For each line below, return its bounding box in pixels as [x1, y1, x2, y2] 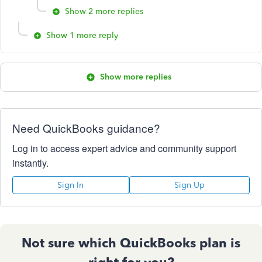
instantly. [12, 156, 49, 170]
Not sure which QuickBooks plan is [22, 235, 240, 251]
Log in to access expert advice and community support [12, 142, 236, 156]
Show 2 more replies [65, 6, 143, 17]
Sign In [57, 180, 84, 191]
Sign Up [174, 180, 205, 191]
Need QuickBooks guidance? [12, 120, 160, 136]
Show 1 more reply [46, 30, 118, 41]
